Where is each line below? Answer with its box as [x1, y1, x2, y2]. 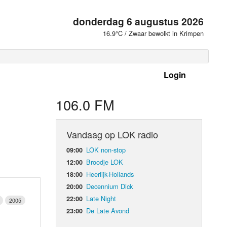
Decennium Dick [86, 181, 133, 191]
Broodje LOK [86, 157, 124, 167]
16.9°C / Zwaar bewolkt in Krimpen [103, 28, 204, 38]
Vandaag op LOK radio [66, 127, 159, 141]
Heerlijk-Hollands [86, 169, 134, 179]
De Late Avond [86, 205, 130, 215]
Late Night [86, 193, 117, 203]
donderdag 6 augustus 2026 [73, 14, 204, 28]
